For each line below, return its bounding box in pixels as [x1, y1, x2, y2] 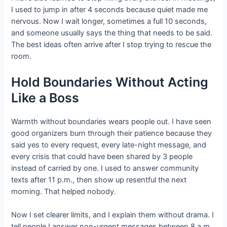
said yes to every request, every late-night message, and [11, 140, 207, 149]
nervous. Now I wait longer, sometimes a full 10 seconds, [11, 17, 207, 26]
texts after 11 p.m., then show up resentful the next [11, 175, 187, 184]
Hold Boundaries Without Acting [11, 74, 209, 90]
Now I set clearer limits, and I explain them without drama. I [11, 210, 214, 219]
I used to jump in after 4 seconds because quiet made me [11, 5, 208, 15]
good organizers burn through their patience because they [11, 128, 212, 138]
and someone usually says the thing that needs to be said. [11, 28, 213, 38]
